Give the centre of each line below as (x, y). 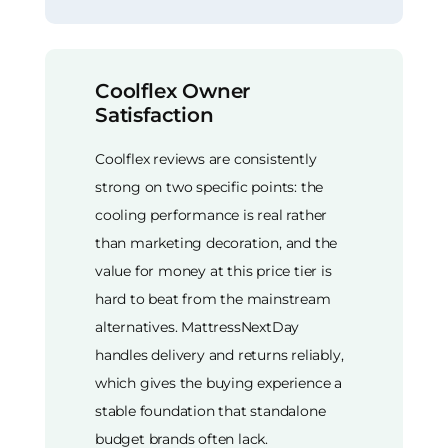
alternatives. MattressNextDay (197, 326)
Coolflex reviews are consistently (206, 158)
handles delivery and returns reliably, (219, 354)
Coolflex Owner (173, 91)
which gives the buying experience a (219, 382)
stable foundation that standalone (210, 410)
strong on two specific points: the (209, 186)
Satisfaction (154, 115)
